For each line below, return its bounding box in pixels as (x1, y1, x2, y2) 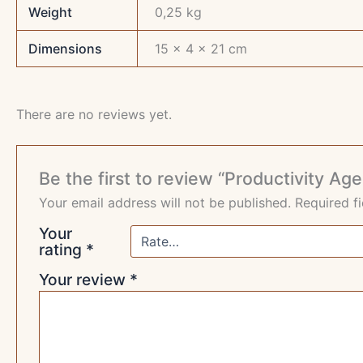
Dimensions (28, 40, 103, 57)
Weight (28, 3, 73, 20)
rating (38, 239, 86, 259)
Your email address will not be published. (38, 194, 291, 211)
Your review (38, 269, 130, 289)
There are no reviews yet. (16, 105, 172, 122)
